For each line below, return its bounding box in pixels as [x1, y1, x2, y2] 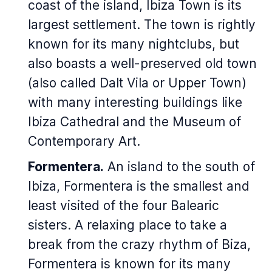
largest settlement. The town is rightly [28, 17, 256, 32]
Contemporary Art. [28, 134, 140, 149]
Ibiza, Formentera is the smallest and [28, 178, 250, 194]
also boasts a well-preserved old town [28, 56, 257, 71]
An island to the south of [104, 159, 255, 174]
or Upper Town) [149, 75, 246, 90]
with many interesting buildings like [28, 95, 242, 110]
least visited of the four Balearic [28, 198, 219, 213]
